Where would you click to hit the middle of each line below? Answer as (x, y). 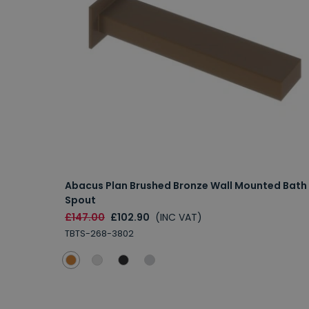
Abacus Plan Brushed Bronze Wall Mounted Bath (186, 186)
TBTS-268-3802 (99, 234)
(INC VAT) (179, 218)
